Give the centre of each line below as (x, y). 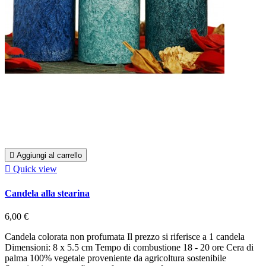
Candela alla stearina (47, 193)
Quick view (35, 169)
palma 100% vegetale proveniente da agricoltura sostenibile (115, 258)
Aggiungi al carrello (49, 156)
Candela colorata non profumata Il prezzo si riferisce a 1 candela (125, 236)
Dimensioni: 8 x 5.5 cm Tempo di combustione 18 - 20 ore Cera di (129, 247)
